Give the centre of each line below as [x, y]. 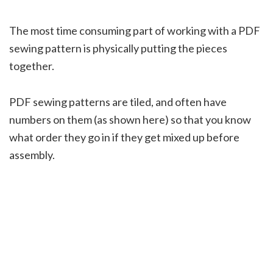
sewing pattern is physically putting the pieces [118, 48]
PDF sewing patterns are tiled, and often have [118, 101]
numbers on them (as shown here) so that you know [130, 119]
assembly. [32, 154]
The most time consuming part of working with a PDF [135, 30]
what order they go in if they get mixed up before [124, 137]
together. [32, 66]
